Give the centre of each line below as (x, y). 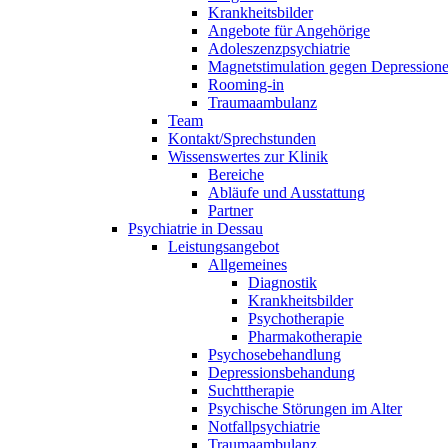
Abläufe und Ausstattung (286, 192)
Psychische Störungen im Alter (305, 408)
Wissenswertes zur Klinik (248, 156)
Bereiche (236, 174)
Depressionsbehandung (281, 372)
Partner (230, 210)
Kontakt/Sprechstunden (242, 138)
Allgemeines (247, 264)
